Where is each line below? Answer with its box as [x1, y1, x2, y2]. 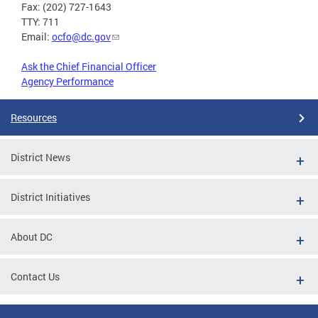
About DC [11, 230, 53, 244]
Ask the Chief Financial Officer [21, 60, 156, 74]
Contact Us [11, 270, 60, 284]
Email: [21, 30, 52, 44]
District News [11, 150, 70, 165]
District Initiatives [11, 190, 90, 204]
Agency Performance [21, 75, 114, 89]
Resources [11, 111, 57, 125]
